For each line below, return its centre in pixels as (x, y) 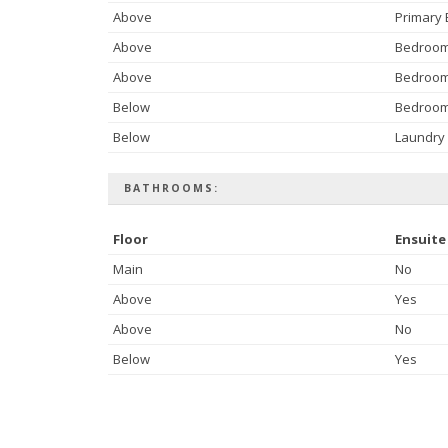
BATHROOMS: (171, 187)
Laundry (419, 136)
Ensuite (420, 238)
